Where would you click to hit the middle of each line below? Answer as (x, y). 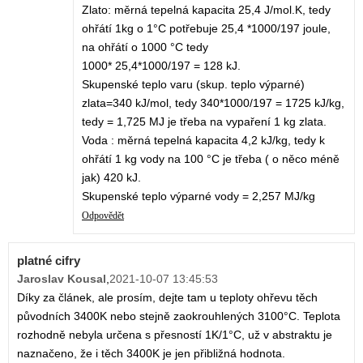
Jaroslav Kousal (62, 279)
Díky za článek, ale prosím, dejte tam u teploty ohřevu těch (167, 298)
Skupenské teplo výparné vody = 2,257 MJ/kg (199, 196)
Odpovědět (103, 216)
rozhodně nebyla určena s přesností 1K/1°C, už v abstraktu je (175, 335)
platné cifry (49, 261)
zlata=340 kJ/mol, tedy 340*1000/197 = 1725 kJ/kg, (213, 103)
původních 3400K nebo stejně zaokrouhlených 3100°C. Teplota (179, 316)
